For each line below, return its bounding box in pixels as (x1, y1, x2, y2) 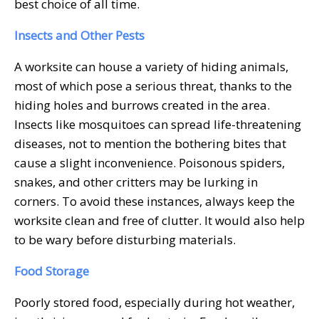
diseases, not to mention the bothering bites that (14, 135, 286, 152)
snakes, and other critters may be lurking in (14, 173, 258, 190)
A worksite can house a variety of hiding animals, (14, 58, 288, 75)
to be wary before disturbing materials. (14, 231, 236, 248)
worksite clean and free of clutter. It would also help (14, 211, 305, 229)
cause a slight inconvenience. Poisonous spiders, (14, 154, 285, 171)
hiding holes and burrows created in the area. (14, 96, 270, 113)
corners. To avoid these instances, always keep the (14, 192, 295, 209)
